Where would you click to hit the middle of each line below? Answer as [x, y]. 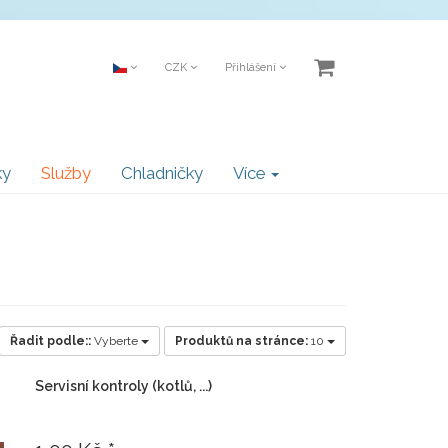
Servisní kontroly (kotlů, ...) [123, 386]
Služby [66, 173]
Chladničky [162, 173]
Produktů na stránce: [241, 341]
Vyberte [117, 341]
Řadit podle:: [50, 341]
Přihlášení [252, 67]
